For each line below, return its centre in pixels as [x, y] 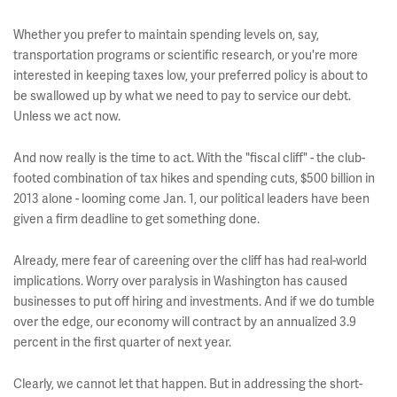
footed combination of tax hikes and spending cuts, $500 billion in [194, 178]
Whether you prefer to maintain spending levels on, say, [166, 35]
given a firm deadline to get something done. [136, 219]
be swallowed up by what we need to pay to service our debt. [182, 96]
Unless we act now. [67, 116]
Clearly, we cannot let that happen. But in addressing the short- [188, 384]
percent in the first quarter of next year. [122, 342]
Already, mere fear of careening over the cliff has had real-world [190, 261]
